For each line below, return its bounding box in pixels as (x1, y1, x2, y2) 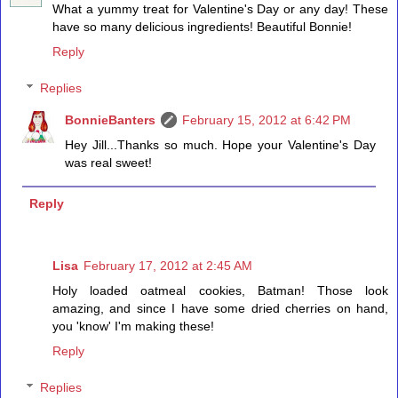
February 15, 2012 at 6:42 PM (182, 113, 352, 128)
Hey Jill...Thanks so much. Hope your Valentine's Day (65, 138, 376, 153)
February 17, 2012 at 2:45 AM (84, 258, 252, 273)
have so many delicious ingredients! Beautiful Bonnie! (52, 19, 352, 34)
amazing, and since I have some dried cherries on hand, (52, 300, 388, 315)
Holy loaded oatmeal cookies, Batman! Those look (52, 283, 388, 298)
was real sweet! (65, 155, 153, 171)
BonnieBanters (65, 113, 156, 128)
